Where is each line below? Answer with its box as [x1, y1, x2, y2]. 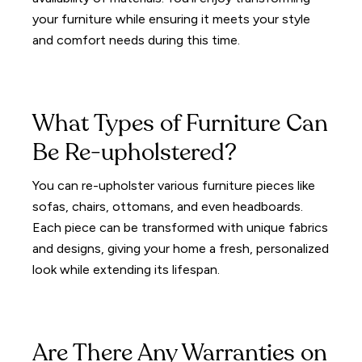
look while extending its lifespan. [32, 261, 221, 277]
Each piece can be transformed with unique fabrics [32, 219, 329, 235]
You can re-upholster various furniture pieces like [32, 177, 316, 193]
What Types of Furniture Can [32, 112, 329, 137]
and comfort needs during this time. [32, 32, 241, 48]
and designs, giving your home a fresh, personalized [32, 240, 330, 256]
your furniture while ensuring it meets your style [32, 11, 311, 27]
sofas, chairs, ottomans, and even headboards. [32, 198, 304, 214]
